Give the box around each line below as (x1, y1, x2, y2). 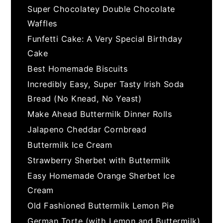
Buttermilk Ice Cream (27, 139, 112, 150)
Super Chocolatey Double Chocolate (27, 3, 175, 14)
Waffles (27, 18, 57, 28)
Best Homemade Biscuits (27, 63, 128, 74)
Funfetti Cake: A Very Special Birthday (27, 33, 183, 44)
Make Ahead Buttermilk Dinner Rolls (27, 109, 172, 119)
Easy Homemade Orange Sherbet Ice (27, 170, 175, 181)
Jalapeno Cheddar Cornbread (27, 124, 147, 134)
